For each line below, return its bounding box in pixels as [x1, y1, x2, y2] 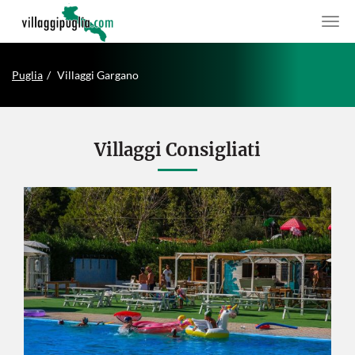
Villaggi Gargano [57, 68, 139, 82]
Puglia [12, 68, 43, 82]
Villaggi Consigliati [94, 139, 261, 161]
